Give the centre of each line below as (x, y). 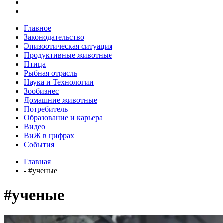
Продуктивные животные (68, 55)
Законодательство (54, 37)
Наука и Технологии (59, 82)
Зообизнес (41, 91)
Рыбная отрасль (51, 73)
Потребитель (46, 109)
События (39, 144)
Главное (38, 28)
